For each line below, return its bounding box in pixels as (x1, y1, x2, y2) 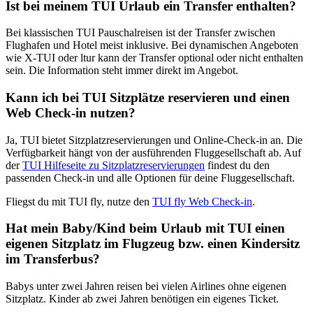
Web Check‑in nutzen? (6, 105, 136, 120)
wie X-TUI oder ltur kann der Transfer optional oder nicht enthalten (6, 52, 303, 64)
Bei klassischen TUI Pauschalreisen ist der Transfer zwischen (6, 27, 275, 39)
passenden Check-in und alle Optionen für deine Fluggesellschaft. (6, 171, 295, 184)
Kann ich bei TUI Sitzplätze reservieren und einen (6, 90, 290, 105)
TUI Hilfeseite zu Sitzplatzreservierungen (22, 159, 205, 171)
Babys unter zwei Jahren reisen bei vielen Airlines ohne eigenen (6, 280, 286, 293)
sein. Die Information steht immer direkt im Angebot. (6, 64, 238, 77)
